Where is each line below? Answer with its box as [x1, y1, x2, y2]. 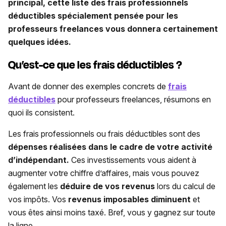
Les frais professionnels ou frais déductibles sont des [8, 128, 200, 139]
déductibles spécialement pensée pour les [8, 10, 178, 21]
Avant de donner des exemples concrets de [8, 81, 168, 91]
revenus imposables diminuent [68, 194, 191, 204]
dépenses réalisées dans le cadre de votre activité [8, 141, 212, 152]
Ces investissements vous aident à [69, 154, 196, 165]
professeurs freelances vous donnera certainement [8, 23, 218, 34]
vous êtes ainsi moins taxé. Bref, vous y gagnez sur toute [8, 207, 215, 217]
